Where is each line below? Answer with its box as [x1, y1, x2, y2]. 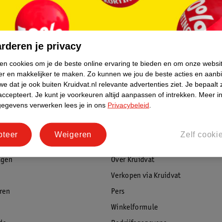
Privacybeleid [108, 101, 149, 109]
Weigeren [54, 130, 92, 139]
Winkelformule [111, 203, 158, 212]
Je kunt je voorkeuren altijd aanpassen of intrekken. [35, 90, 197, 99]
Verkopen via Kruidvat [111, 171, 181, 180]
